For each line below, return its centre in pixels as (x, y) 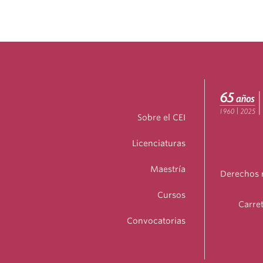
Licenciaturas (159, 144)
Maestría (168, 169)
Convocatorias (156, 221)
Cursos (171, 195)
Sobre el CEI (161, 118)
